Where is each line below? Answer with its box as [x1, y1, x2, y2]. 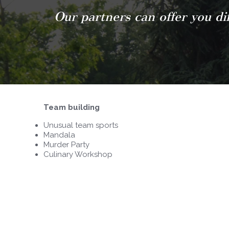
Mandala [43, 130, 75, 140]
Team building [43, 102, 100, 112]
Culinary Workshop [43, 149, 112, 159]
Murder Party [43, 140, 89, 149]
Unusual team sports [43, 120, 118, 130]
